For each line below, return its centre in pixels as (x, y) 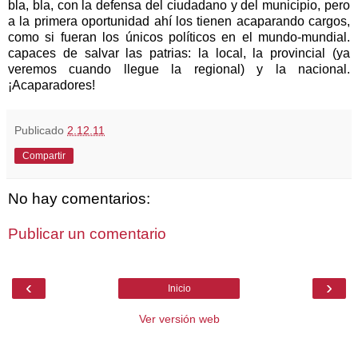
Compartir (44, 156)
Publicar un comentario (87, 233)
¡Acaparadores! (52, 86)
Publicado (41, 131)
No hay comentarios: (79, 199)
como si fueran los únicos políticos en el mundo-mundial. (179, 38)
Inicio (179, 289)
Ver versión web (179, 319)
